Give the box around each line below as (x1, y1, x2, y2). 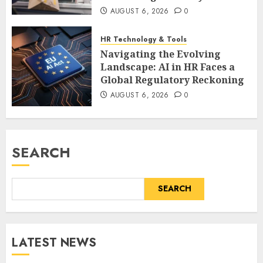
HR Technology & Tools (100, 33, 187, 45)
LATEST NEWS (12, 234, 96, 251)
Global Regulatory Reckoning (100, 73, 244, 86)
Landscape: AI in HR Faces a (100, 60, 235, 73)
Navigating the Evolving (100, 47, 221, 60)
